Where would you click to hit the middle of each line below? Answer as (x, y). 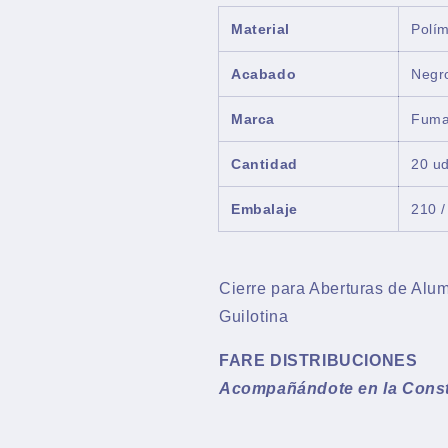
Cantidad (264, 164)
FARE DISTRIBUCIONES (320, 360)
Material (260, 29)
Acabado (264, 74)
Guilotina (254, 316)
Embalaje (264, 209)
